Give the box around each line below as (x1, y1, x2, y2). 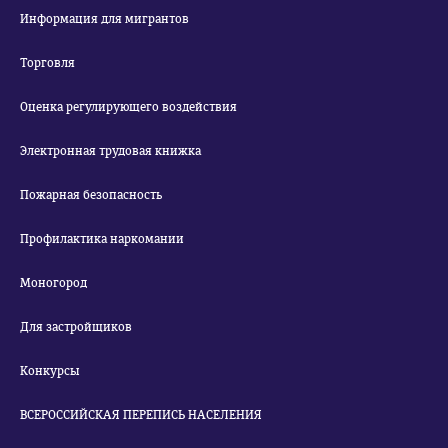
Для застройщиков (20, 320, 132, 334)
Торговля (20, 56, 75, 70)
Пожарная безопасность (20, 188, 162, 202)
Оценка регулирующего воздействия (20, 100, 237, 114)
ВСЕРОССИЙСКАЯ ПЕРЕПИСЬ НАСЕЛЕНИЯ (20, 408, 262, 422)
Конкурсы (20, 364, 80, 378)
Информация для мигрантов (20, 12, 189, 26)
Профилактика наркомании (20, 232, 184, 246)
